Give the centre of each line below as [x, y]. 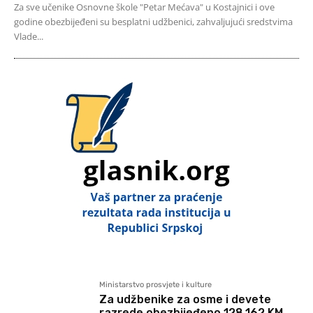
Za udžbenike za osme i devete [185, 300]
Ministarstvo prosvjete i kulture [156, 285]
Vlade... [29, 37]
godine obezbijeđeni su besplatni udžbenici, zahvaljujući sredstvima [153, 22]
